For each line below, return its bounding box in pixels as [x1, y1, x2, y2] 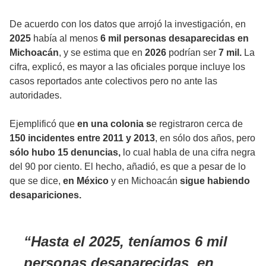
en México [63, 176, 109, 186]
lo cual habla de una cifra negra [121, 147, 255, 158]
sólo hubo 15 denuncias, [9, 147, 121, 158]
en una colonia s [77, 119, 151, 129]
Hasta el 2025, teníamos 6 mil [31, 233, 227, 250]
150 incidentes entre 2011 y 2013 [9, 133, 155, 144]
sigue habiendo [180, 176, 250, 186]
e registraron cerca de [151, 119, 243, 129]
